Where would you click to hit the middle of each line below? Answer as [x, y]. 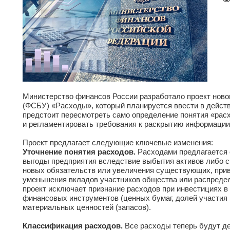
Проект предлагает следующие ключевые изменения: [118, 143]
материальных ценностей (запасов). [87, 207]
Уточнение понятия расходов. [79, 152]
